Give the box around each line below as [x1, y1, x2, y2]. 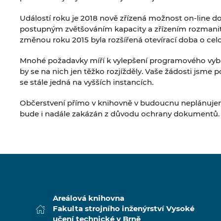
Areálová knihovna [53, 193, 124, 203]
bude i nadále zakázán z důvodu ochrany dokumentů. [20, 109, 220, 118]
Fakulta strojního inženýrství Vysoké [53, 204, 194, 214]
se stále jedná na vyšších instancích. [20, 77, 153, 87]
